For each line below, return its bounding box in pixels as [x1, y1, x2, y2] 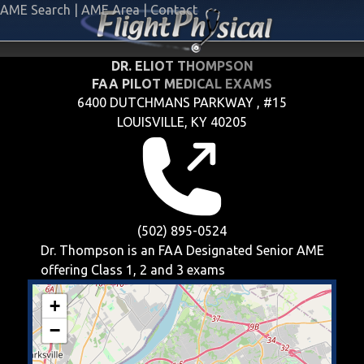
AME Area [81, 2, 140, 17]
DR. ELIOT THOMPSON [110, 58, 253, 73]
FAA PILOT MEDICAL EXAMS [92, 76, 272, 91]
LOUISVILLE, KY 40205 [117, 115, 247, 129]
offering [40, 262, 91, 277]
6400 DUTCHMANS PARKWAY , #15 [77, 95, 287, 110]
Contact [150, 2, 197, 17]
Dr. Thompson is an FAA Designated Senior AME [40, 243, 324, 258]
